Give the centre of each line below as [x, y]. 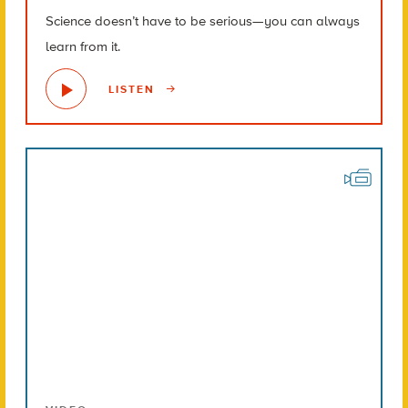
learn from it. [82, 47]
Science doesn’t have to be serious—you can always [202, 21]
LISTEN [133, 89]
